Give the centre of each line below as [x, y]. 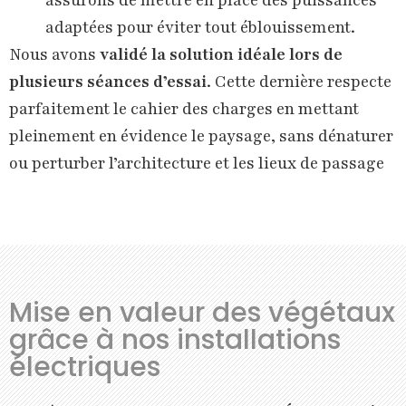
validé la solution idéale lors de [221, 55]
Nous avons [54, 55]
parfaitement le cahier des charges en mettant [184, 109]
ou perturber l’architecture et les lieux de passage [197, 164]
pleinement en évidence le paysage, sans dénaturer [201, 136]
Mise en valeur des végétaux [202, 312]
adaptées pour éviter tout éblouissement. [200, 28]
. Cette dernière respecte [299, 82]
